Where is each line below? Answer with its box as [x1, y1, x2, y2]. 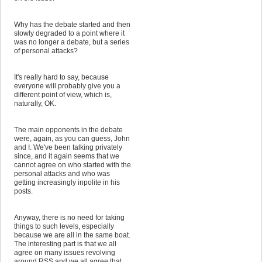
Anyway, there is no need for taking [14, 213, 125, 222]
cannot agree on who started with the [14, 161, 131, 169]
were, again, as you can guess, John [14, 135, 130, 143]
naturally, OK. [14, 99, 56, 108]
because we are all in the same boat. [14, 231, 130, 239]
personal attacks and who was [14, 170, 110, 178]
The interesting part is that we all [14, 240, 116, 248]
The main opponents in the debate [14, 126, 123, 134]
